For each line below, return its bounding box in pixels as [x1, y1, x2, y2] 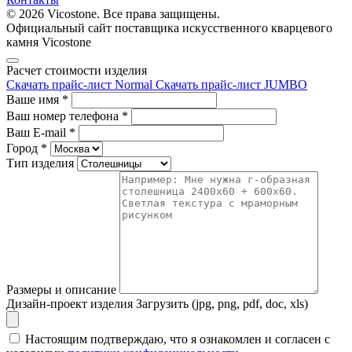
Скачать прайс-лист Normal [6, 78, 152, 92]
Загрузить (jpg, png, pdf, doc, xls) [136, 297, 308, 311]
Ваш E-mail [6, 126, 69, 140]
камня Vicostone [6, 35, 91, 49]
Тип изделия [6, 156, 74, 170]
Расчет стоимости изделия [6, 64, 147, 78]
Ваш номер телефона [6, 109, 122, 123]
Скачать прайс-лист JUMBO [156, 78, 307, 92]
